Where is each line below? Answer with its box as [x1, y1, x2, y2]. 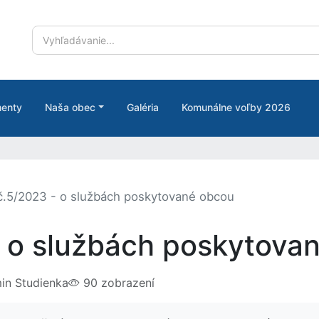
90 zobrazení [79, 276, 155, 290]
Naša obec [44, 101, 95, 113]
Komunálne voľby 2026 [181, 101, 291, 113]
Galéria [126, 101, 159, 113]
